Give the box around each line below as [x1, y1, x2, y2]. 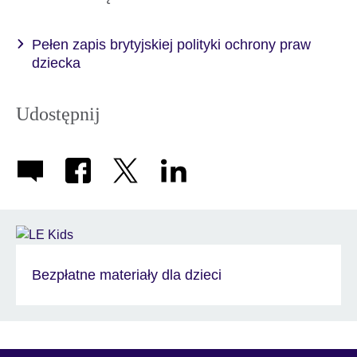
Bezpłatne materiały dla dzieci [32, 266, 222, 283]
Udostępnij [16, 103, 100, 124]
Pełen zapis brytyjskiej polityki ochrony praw [32, 36, 311, 53]
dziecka [32, 54, 80, 71]
